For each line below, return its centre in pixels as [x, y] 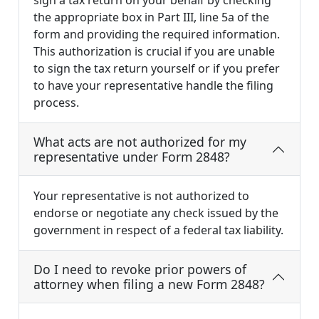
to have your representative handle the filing [153, 86]
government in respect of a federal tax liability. [158, 230]
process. [56, 103]
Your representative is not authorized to [141, 196]
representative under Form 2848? [132, 157]
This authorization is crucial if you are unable [154, 52]
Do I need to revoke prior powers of [140, 270]
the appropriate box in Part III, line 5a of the [151, 17]
